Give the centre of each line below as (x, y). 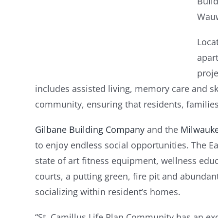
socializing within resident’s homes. (108, 191)
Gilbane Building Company (90, 129)
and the (163, 129)
